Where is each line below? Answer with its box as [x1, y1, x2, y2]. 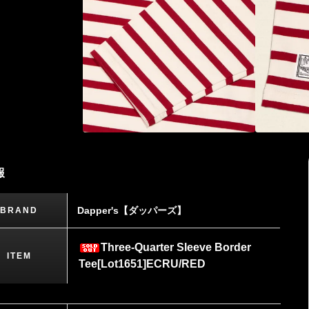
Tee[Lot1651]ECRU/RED [79, 257, 206, 270]
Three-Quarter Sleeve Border [101, 241, 252, 253]
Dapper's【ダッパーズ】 [77, 204, 187, 216]
